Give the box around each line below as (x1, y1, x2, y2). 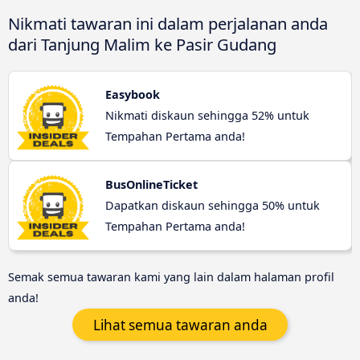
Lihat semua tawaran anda (92, 315, 268, 334)
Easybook (105, 87, 160, 103)
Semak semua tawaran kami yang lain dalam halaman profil (8, 269, 334, 285)
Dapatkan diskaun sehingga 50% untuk (105, 198, 320, 214)
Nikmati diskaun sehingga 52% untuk (105, 108, 309, 124)
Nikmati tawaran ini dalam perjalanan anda (8, 12, 328, 35)
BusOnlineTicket (105, 177, 198, 193)
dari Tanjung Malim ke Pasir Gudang (8, 33, 276, 56)
